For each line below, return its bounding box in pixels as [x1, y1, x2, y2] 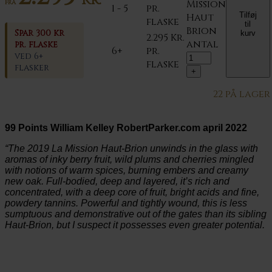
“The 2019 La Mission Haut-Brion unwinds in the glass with [5, 143, 258, 154]
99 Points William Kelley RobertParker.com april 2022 [5, 122, 247, 133]
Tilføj [239, 10, 257, 20]
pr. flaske [15, 38, 58, 50]
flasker [15, 61, 49, 73]
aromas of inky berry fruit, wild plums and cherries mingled [5, 154, 254, 165]
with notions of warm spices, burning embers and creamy [5, 165, 248, 175]
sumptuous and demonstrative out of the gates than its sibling [5, 208, 267, 219]
